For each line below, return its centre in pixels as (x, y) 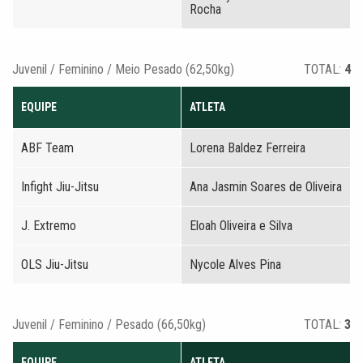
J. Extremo (49, 226)
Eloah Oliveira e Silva (241, 226)
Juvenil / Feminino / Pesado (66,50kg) (109, 325)
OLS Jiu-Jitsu (55, 265)
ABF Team (47, 148)
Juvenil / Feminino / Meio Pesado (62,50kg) (123, 69)
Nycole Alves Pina (235, 265)
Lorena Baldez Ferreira (248, 148)
